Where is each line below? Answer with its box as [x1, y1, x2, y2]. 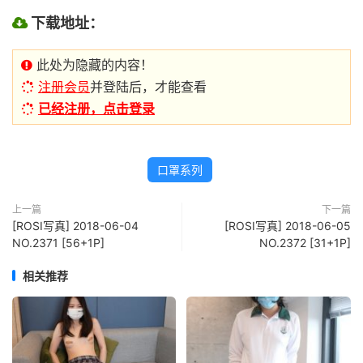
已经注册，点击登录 [38, 100, 155, 117]
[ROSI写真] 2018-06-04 [12, 218, 139, 233]
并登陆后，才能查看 [90, 78, 207, 95]
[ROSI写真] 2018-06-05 [224, 218, 351, 233]
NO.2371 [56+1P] [12, 235, 105, 250]
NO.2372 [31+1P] [259, 235, 351, 250]
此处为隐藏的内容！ [32, 56, 153, 73]
